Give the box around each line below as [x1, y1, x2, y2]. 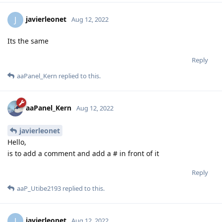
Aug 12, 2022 [71, 143, 109, 152]
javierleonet [26, 142, 66, 152]
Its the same [7, 164, 49, 174]
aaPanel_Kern [17, 199, 57, 209]
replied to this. [57, 199, 101, 209]
